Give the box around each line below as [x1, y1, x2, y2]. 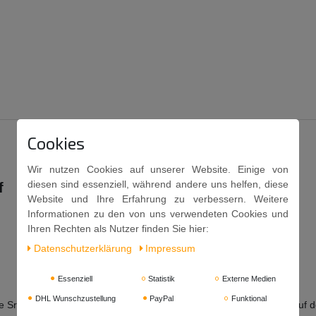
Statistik [146, 274, 176, 283]
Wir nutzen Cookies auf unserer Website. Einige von [28, 164, 288, 175]
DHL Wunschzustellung [32, 294, 116, 303]
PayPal [147, 294, 174, 303]
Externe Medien [219, 274, 276, 283]
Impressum [145, 243, 195, 254]
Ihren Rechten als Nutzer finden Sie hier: [28, 223, 209, 234]
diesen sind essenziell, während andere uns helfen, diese [28, 178, 288, 190]
